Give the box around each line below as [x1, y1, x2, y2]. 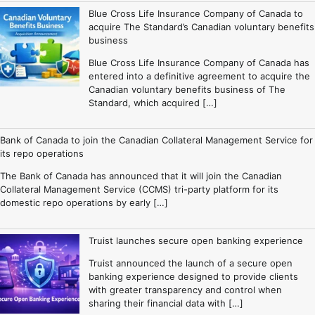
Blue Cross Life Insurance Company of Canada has [88, 57, 309, 69]
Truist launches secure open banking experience [88, 234, 303, 246]
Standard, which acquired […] [88, 97, 217, 109]
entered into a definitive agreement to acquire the [88, 70, 310, 82]
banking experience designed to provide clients [88, 270, 298, 282]
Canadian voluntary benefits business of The [88, 84, 285, 96]
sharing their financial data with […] [88, 297, 243, 309]
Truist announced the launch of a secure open [88, 257, 292, 269]
